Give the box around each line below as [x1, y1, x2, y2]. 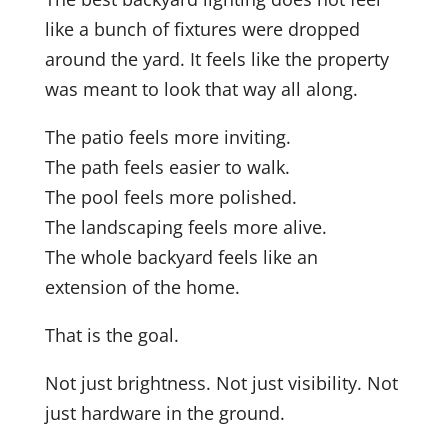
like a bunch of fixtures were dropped [44, 17, 360, 42]
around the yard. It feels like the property [44, 47, 389, 72]
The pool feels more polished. [44, 185, 297, 210]
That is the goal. [44, 323, 179, 348]
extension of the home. [44, 275, 240, 300]
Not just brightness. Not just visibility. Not [44, 371, 398, 396]
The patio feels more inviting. [44, 125, 291, 150]
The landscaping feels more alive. [44, 215, 327, 240]
